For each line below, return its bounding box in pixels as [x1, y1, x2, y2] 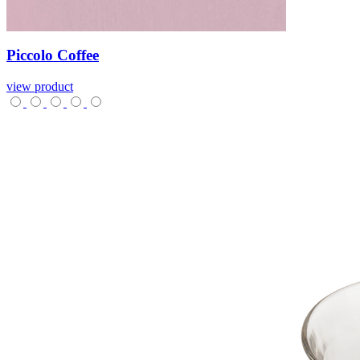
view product [6, 79, 73, 93]
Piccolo [6, 47, 57, 64]
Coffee [57, 47, 99, 64]
